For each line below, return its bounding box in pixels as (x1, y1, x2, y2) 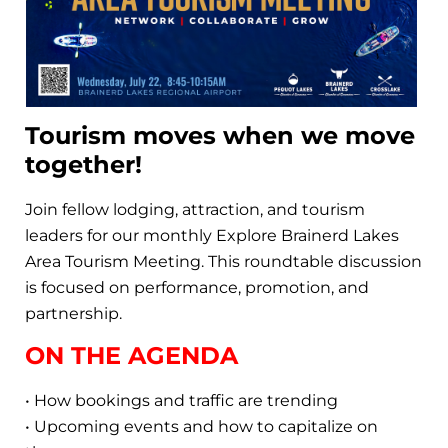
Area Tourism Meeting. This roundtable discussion (25, 251, 422, 271)
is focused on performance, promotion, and (25, 277, 369, 297)
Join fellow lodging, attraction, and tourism (25, 199, 365, 219)
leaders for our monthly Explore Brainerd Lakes (25, 225, 399, 245)
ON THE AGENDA (25, 340, 238, 370)
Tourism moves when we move (25, 120, 415, 150)
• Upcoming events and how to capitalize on (25, 416, 378, 436)
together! (25, 149, 142, 179)
